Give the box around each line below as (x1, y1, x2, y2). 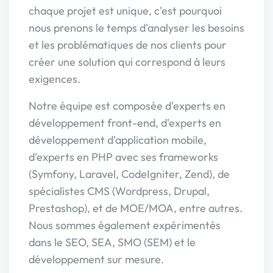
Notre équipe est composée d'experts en (29, 98, 225, 113)
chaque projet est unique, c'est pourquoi (29, 3, 222, 18)
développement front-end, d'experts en (29, 115, 221, 130)
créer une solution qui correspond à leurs (29, 54, 225, 69)
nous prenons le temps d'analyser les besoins (29, 20, 244, 35)
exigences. (29, 71, 80, 86)
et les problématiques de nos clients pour (29, 37, 227, 52)
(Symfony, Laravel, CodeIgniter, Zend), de (29, 166, 230, 181)
